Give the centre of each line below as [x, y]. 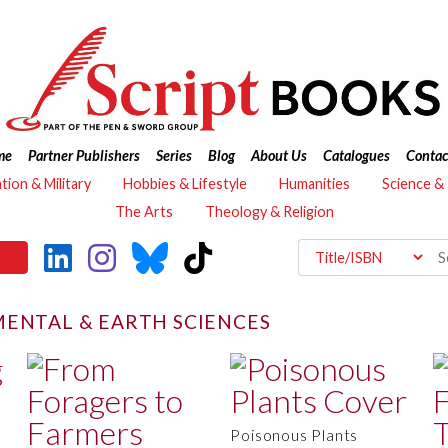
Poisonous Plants [294, 435]
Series [173, 155]
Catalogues [356, 155]
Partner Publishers [83, 155]
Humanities [314, 183]
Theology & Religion [269, 211]
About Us [278, 155]
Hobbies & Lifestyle [185, 183]
